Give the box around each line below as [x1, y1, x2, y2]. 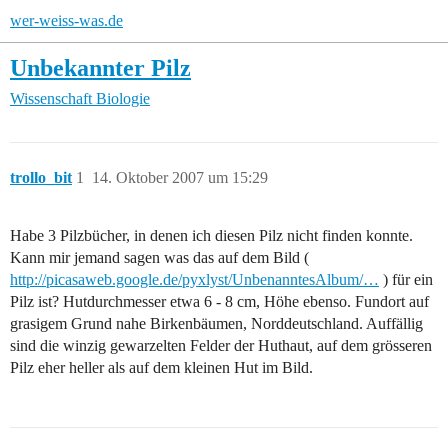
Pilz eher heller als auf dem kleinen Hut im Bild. [10, 359, 313, 377]
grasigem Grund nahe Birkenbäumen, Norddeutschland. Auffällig [10, 315, 423, 333]
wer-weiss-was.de [10, 12, 123, 29]
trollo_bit [10, 169, 72, 187]
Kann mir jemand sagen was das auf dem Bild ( [10, 249, 309, 267]
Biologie [96, 90, 150, 108]
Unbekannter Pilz [10, 54, 191, 81]
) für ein [379, 271, 433, 289]
